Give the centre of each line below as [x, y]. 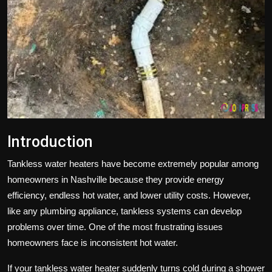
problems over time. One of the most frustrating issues [115, 226]
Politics [25, 9]
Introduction [50, 141]
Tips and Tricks [41, 98]
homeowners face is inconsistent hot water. [93, 242]
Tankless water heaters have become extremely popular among [133, 163]
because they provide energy [165, 179]
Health [23, 69]
